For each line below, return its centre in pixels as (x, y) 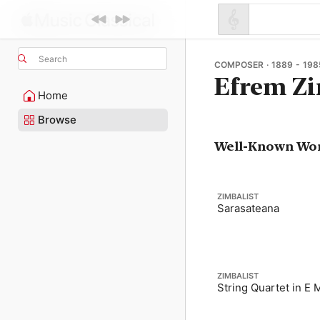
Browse (57, 120)
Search (53, 59)
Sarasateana (248, 208)
